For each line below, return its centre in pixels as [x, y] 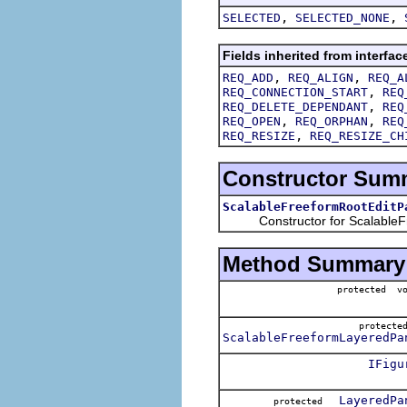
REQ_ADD [248, 77]
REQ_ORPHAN [332, 121]
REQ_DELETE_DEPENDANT [295, 106]
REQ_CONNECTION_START [295, 92]
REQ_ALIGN [321, 77]
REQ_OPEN [252, 121]
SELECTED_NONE [342, 17]
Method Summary [314, 263]
